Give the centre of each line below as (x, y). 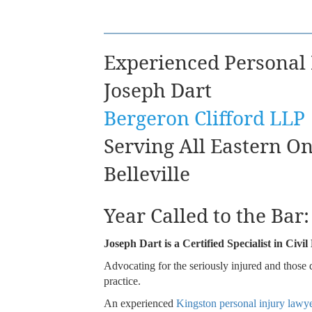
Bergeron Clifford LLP (205, 118)
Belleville (147, 174)
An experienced (140, 304)
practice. (123, 281)
